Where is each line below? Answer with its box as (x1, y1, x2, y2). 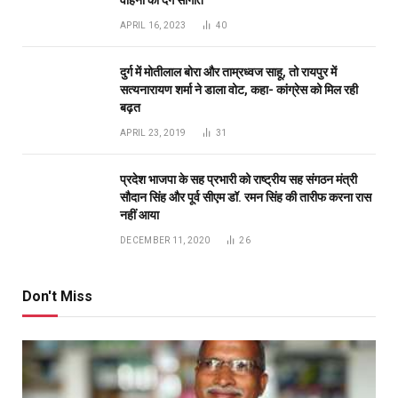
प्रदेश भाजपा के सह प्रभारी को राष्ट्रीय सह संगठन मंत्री (120, 172, 357, 187)
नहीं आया (120, 208, 159, 223)
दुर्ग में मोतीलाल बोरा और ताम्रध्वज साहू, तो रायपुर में (120, 65, 337, 80)
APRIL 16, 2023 (120, 20, 187, 31)
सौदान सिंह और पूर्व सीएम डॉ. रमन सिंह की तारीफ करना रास (120, 190, 371, 205)
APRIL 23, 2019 (120, 128, 187, 139)
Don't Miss (22, 288, 92, 306)
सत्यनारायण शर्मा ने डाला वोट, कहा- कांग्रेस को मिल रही (120, 83, 358, 98)
